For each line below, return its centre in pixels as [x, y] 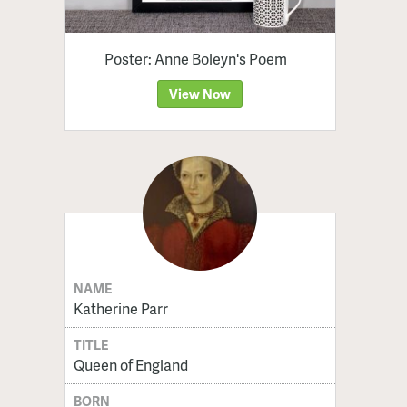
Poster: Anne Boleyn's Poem [196, 58]
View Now [200, 93]
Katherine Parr [120, 308]
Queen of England [130, 364]
